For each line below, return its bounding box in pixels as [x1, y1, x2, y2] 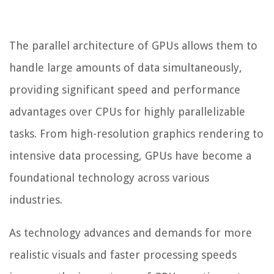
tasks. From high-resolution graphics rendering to [9, 127, 264, 141]
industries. [9, 193, 62, 207]
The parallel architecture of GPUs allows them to [9, 39, 257, 53]
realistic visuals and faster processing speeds [9, 248, 237, 262]
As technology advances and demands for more [9, 226, 252, 240]
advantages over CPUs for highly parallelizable [9, 105, 245, 119]
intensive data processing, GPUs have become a [9, 149, 251, 163]
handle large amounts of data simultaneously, [9, 61, 242, 75]
